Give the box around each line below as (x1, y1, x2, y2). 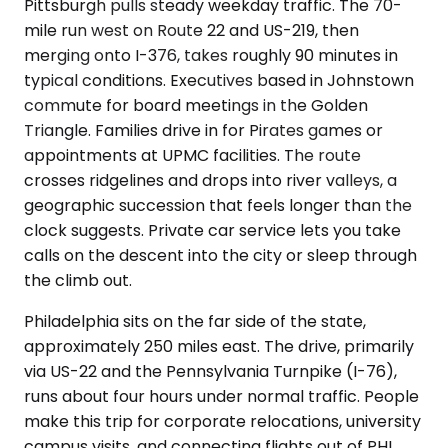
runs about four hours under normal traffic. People (24, 385, 419, 408)
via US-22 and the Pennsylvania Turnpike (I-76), (24, 360, 397, 383)
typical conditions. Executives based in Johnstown (24, 69, 414, 92)
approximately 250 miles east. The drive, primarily (24, 335, 414, 358)
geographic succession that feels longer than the (24, 194, 412, 217)
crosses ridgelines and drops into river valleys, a (24, 169, 397, 192)
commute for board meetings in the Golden (24, 94, 368, 117)
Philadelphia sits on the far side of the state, (24, 310, 366, 333)
